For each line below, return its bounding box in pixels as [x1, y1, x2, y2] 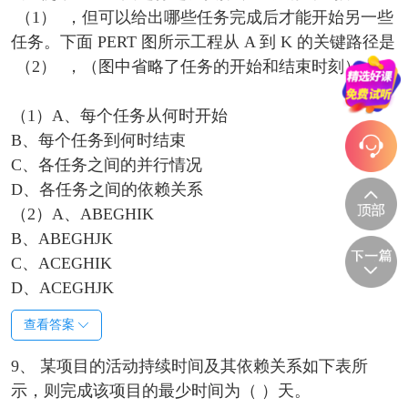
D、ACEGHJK [10, 279, 114, 298]
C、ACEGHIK [10, 254, 112, 273]
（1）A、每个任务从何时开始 [10, 107, 228, 126]
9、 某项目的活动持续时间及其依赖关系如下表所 [10, 357, 368, 376]
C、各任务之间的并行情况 [10, 156, 202, 175]
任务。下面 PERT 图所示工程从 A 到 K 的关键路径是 [10, 33, 395, 52]
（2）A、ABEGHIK [10, 205, 154, 224]
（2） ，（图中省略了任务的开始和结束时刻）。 [10, 57, 377, 76]
